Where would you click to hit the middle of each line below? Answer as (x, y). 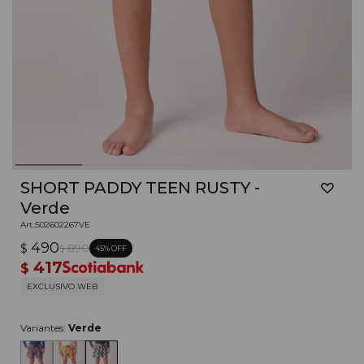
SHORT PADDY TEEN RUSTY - (140, 188)
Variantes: (44, 328)
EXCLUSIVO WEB (62, 287)
